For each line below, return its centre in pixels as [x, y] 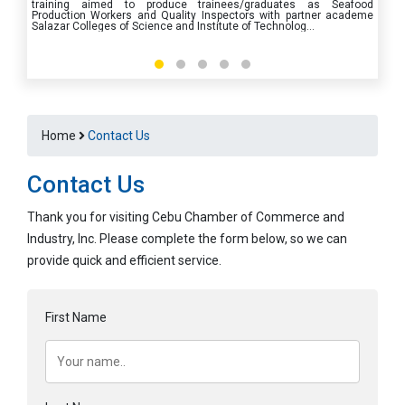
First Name [76, 318]
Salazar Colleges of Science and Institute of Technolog [169, 27]
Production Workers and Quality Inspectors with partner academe [202, 16]
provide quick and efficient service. [124, 261]
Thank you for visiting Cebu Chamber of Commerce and [186, 217]
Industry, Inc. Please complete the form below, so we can [187, 239]
